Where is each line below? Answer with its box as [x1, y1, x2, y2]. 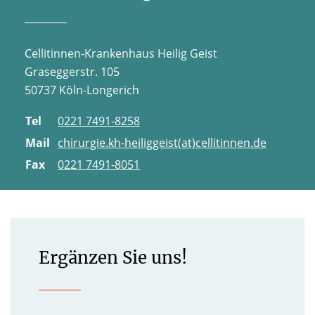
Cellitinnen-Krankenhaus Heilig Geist [25, 45, 217, 61]
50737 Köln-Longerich [25, 82, 139, 98]
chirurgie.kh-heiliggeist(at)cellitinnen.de [58, 134, 266, 150]
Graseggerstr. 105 [25, 63, 120, 79]
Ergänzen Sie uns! [39, 246, 188, 269]
